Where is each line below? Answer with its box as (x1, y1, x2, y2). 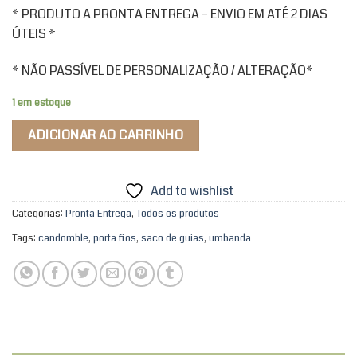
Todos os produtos (136, 206, 219, 222)
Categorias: (12, 206, 65, 222)
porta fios (93, 231, 136, 246)
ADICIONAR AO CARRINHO (28, 126, 184, 145)
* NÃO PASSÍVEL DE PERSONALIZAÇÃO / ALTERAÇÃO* (12, 61, 313, 80)
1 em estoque (12, 96, 71, 111)
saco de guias (141, 231, 204, 246)
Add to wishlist (150, 182, 233, 201)
